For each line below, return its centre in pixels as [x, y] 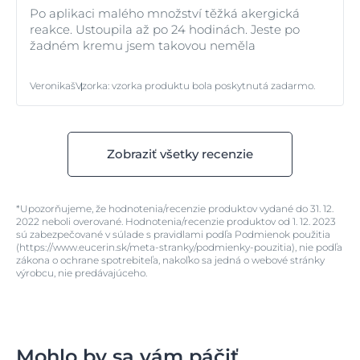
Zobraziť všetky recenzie [180, 153]
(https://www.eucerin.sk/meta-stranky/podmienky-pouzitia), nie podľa [179, 247]
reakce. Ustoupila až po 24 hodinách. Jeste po [165, 29]
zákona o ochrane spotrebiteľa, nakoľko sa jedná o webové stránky [170, 260]
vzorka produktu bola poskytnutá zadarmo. [213, 85]
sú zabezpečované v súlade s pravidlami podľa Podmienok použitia [173, 234]
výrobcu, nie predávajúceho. [82, 272]
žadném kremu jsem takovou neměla [143, 45]
